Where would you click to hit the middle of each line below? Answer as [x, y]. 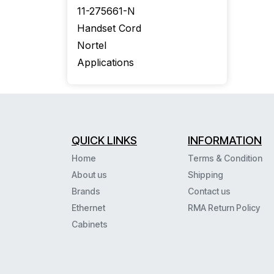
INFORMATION [225, 141]
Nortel [92, 45]
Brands [86, 191]
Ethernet [88, 208]
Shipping [206, 175]
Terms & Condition [226, 158]
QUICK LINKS [104, 141]
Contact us [209, 191]
